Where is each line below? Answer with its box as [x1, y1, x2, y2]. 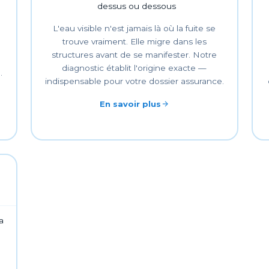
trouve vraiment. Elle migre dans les [62, 36, 207, 46]
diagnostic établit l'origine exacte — [62, 62, 207, 73]
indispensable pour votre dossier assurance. [44, 76, 224, 86]
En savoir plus [99, 98, 161, 109]
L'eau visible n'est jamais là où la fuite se [53, 23, 216, 33]
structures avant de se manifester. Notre [52, 49, 217, 59]
